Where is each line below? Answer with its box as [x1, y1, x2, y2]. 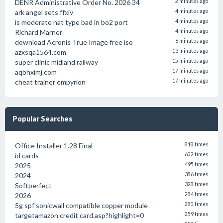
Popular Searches [12, 114, 72, 123]
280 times [185, 201, 208, 207]
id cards [15, 151, 39, 160]
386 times [185, 171, 208, 177]
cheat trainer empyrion [15, 78, 86, 86]
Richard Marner [15, 28, 62, 36]
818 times [185, 141, 208, 147]
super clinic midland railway [15, 58, 98, 66]
